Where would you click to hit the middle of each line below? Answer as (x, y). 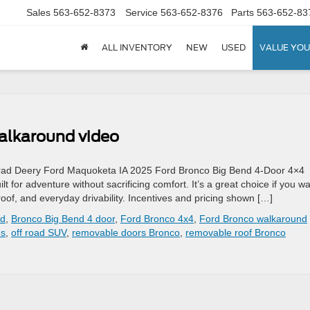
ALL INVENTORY (137, 48)
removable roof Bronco (236, 232)
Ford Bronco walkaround (253, 219)
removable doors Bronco (126, 232)
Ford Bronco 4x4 (157, 219)
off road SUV (39, 232)
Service (142, 13)
